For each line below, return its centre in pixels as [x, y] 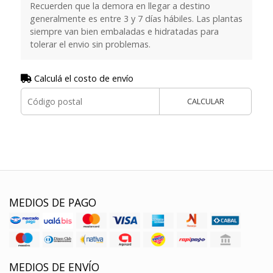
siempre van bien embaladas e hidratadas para [124, 32]
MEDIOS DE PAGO [53, 203]
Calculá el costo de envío [82, 79]
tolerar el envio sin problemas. [90, 44]
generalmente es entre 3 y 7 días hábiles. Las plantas [136, 19]
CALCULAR [205, 101]
